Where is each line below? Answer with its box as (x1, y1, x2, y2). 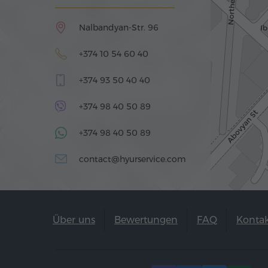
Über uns (53, 214, 95, 226)
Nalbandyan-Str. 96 (79, 22, 159, 33)
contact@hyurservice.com (79, 154, 186, 165)
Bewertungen (114, 214, 178, 226)
